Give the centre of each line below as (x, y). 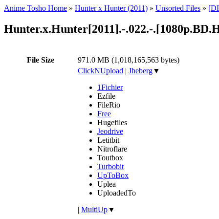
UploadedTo (117, 193)
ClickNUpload (100, 70)
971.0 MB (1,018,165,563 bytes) (129, 60)
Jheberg (141, 70)
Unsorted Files (178, 8)
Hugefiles (112, 122)
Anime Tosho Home (35, 8)
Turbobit (110, 166)
